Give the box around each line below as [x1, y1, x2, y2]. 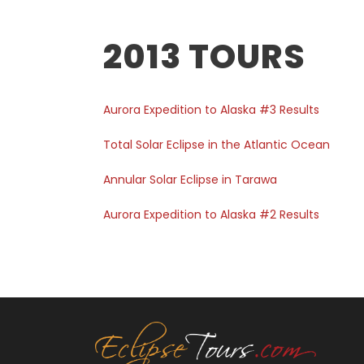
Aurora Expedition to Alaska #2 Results [103, 206, 319, 223]
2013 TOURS [103, 33, 305, 80]
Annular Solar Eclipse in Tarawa [103, 171, 277, 188]
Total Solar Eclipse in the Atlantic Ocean [103, 136, 330, 153]
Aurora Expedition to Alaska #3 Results [103, 102, 319, 118]
